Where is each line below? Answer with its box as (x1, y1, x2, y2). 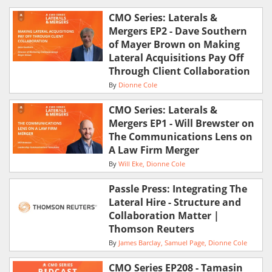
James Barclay (118, 238, 161, 247)
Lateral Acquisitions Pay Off (108, 50, 243, 64)
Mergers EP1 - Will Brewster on (108, 116, 254, 130)
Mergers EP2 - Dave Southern (108, 24, 247, 38)
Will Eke (118, 159, 143, 168)
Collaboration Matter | (108, 208, 219, 222)
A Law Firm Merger (108, 143, 199, 157)
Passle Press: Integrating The (108, 182, 247, 195)
